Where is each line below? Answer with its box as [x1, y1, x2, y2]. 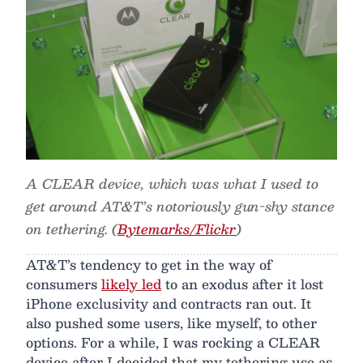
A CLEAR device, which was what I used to [26, 172, 318, 194]
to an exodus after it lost [161, 272, 323, 295]
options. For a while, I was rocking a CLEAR [26, 331, 320, 353]
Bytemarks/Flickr [117, 217, 236, 240]
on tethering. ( [26, 217, 117, 240]
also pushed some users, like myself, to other [26, 311, 317, 334]
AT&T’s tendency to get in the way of [26, 253, 271, 275]
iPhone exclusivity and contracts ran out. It [26, 292, 311, 314]
